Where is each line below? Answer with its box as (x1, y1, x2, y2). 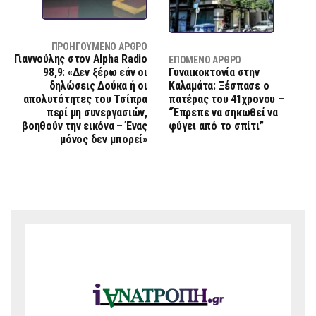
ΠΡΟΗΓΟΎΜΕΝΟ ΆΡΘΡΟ (51, 41, 147, 53)
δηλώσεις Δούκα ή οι (49, 79, 147, 93)
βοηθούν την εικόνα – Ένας (22, 119, 147, 133)
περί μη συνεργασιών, (46, 106, 147, 120)
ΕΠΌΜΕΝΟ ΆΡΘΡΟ (169, 54, 242, 66)
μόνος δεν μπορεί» (60, 133, 147, 147)
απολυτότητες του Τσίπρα (23, 92, 147, 107)
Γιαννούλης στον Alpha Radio (14, 52, 147, 66)
